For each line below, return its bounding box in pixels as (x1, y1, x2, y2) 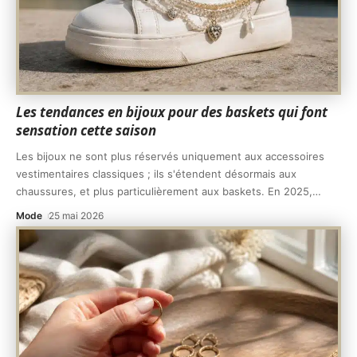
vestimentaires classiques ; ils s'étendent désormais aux (16, 167, 296, 180)
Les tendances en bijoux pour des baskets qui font (16, 102, 328, 121)
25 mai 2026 (49, 209, 104, 222)
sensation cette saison (16, 120, 156, 139)
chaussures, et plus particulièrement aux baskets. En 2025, (16, 184, 312, 198)
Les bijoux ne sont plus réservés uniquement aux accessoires (16, 149, 324, 163)
